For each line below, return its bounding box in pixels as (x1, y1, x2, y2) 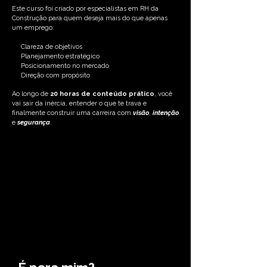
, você (154, 90, 172, 98)
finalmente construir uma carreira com (12, 109, 133, 117)
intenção (153, 109, 179, 117)
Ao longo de (12, 90, 50, 98)
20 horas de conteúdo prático (50, 90, 154, 98)
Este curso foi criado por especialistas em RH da (12, 5, 159, 13)
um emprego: (12, 24, 54, 32)
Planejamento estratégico (12, 52, 100, 60)
